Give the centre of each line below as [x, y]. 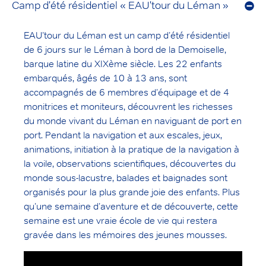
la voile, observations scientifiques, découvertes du [130, 164]
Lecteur [39, 257]
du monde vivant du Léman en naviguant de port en [133, 121]
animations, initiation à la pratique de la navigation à [132, 150]
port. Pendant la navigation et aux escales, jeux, [123, 135]
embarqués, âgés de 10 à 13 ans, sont [105, 78]
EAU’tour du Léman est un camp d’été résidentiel [127, 36]
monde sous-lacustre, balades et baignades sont [126, 178]
